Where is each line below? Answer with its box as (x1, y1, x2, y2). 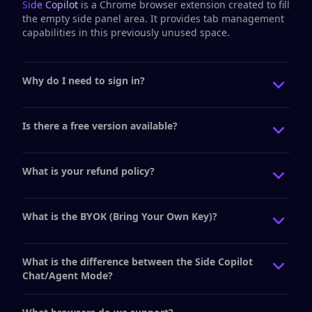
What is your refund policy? (22, 164, 155, 178)
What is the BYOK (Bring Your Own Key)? (22, 210, 217, 223)
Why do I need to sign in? (22, 74, 145, 87)
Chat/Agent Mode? (22, 269, 113, 282)
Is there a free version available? (22, 119, 178, 132)
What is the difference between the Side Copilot (22, 255, 253, 268)
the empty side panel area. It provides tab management (22, 12, 284, 25)
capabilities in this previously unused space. (22, 26, 230, 39)
